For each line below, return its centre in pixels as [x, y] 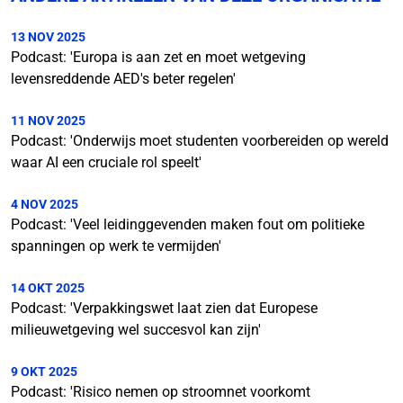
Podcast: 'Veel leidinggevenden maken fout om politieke [188, 224]
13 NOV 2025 [48, 37]
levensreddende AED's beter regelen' [123, 79]
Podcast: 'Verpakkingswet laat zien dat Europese [164, 308]
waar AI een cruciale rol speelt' [106, 162]
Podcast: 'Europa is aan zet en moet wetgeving [158, 57]
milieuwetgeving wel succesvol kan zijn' [136, 330]
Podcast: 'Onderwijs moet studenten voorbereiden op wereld [200, 141]
